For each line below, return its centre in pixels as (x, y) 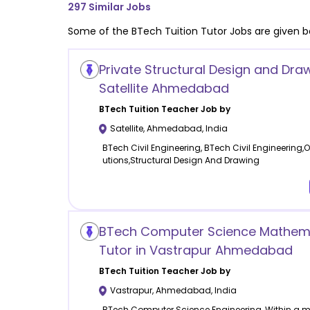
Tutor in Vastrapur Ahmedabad (195, 250)
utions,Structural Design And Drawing (181, 161)
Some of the (100, 31)
